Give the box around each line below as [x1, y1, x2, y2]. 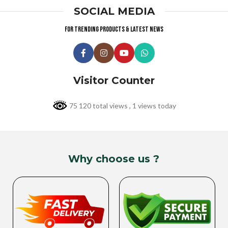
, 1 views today [129, 101, 176, 110]
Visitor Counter [73, 74, 155, 87]
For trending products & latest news [65, 25, 163, 34]
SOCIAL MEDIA [73, 5, 155, 17]
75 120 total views [67, 101, 129, 110]
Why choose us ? [68, 152, 160, 165]
